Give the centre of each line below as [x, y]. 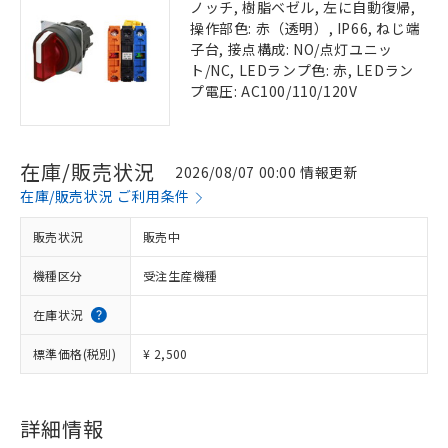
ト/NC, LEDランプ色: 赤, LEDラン [302, 70]
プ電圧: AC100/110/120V [274, 91]
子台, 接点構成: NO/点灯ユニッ [291, 49]
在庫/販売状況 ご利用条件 [105, 196]
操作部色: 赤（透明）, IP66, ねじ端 [305, 28]
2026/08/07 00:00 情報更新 [267, 171]
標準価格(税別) [75, 353]
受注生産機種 [180, 275]
